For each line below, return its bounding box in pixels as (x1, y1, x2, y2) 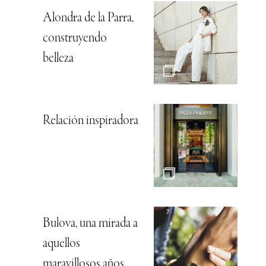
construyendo (43, 31, 107, 46)
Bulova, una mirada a (43, 217, 138, 232)
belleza (43, 52, 74, 66)
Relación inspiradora (43, 114, 138, 129)
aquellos (43, 237, 80, 252)
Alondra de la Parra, (43, 11, 134, 26)
